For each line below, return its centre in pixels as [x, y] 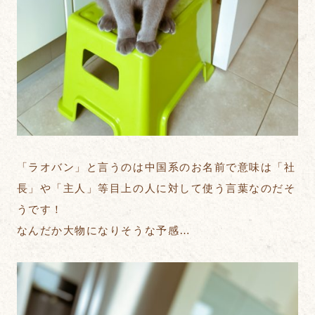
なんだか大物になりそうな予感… [104, 231]
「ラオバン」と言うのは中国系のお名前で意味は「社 [156, 167]
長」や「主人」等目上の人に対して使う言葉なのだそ [156, 188]
